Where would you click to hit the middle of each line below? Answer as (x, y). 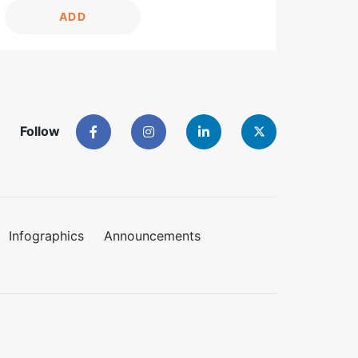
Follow (40, 131)
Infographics (46, 236)
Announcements (152, 236)
